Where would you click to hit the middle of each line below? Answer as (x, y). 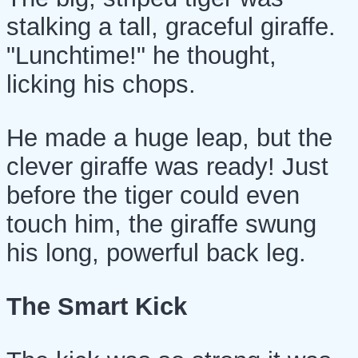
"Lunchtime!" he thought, (141, 55)
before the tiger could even (153, 195)
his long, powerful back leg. (156, 253)
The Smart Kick (97, 307)
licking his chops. (101, 84)
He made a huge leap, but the (169, 137)
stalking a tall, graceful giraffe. (171, 26)
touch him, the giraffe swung (161, 224)
